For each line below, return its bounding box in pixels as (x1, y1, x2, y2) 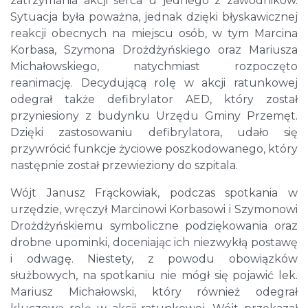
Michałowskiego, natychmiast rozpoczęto (10, 60, 298, 74)
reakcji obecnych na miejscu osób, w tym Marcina (10, 27, 298, 41)
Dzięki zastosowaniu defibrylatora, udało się (10, 126, 298, 140)
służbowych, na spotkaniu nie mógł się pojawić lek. (10, 269, 298, 283)
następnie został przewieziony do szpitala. (10, 159, 238, 173)
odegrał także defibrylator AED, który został (10, 93, 298, 107)
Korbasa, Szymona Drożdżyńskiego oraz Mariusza (10, 43, 298, 57)
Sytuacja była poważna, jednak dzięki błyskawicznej (10, 10, 298, 24)
